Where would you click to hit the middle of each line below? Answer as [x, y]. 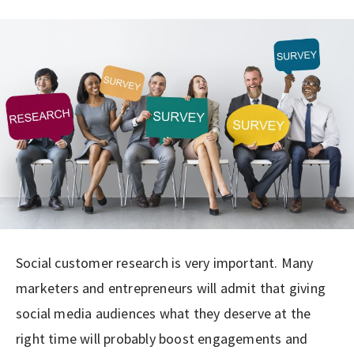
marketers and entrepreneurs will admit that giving [171, 288]
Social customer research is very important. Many [165, 262]
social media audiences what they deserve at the [164, 313]
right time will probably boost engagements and [162, 338]
